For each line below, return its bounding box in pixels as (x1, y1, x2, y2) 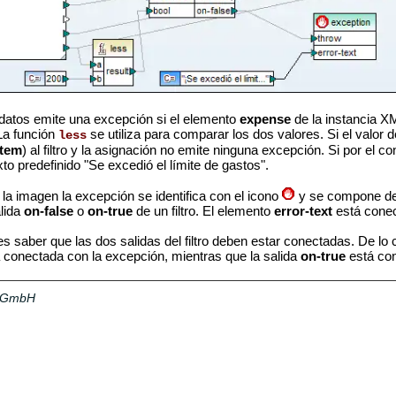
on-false (23, 203, 73, 218)
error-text (273, 203, 332, 218)
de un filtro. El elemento (132, 203, 274, 218)
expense (239, 110, 291, 126)
